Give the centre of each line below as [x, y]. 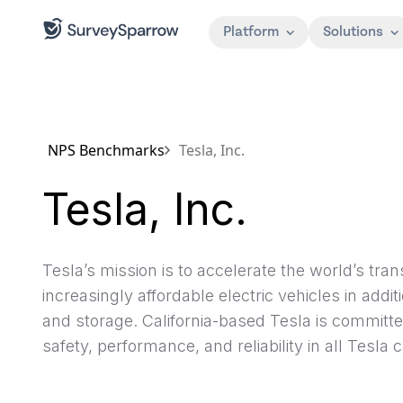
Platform [251, 32]
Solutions [353, 32]
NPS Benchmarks [106, 150]
